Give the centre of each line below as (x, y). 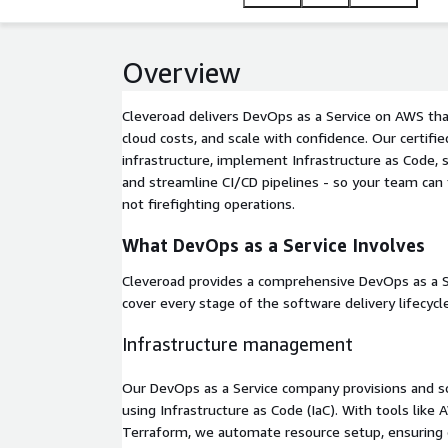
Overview (181, 72)
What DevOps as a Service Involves (273, 245)
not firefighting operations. (208, 203)
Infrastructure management (237, 344)
